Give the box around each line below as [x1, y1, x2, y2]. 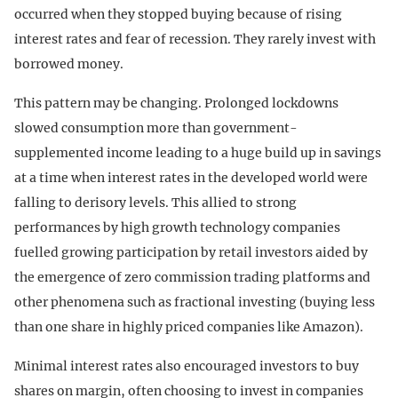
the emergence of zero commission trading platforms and [14, 268, 370, 285]
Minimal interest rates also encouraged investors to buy [14, 357, 359, 374]
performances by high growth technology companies [14, 219, 340, 235]
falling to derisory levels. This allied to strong [14, 194, 297, 211]
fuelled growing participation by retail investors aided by [14, 243, 368, 260]
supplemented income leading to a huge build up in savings [14, 144, 381, 161]
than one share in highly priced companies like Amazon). [14, 318, 363, 335]
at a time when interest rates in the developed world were [14, 169, 368, 186]
